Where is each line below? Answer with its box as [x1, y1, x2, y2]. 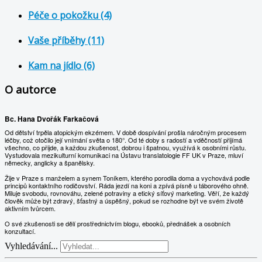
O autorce [5, 81, 56, 96]
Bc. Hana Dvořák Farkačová [5, 113, 99, 124]
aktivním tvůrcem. [5, 203, 56, 213]
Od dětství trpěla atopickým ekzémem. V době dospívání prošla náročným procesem [5, 127, 246, 137]
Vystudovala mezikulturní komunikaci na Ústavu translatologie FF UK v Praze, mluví [5, 150, 243, 160]
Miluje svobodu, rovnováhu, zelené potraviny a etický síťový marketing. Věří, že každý [5, 188, 249, 198]
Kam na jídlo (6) [28, 59, 95, 73]
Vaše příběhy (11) [28, 34, 104, 47]
